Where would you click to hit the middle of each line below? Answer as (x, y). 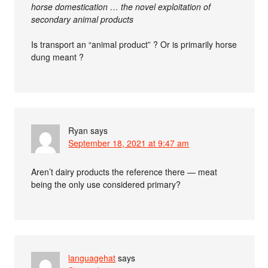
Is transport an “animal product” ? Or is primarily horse (134, 45)
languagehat (92, 258)
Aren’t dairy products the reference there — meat (124, 172)
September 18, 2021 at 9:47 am (129, 143)
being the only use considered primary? (106, 185)
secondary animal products (83, 19)
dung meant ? (58, 57)
